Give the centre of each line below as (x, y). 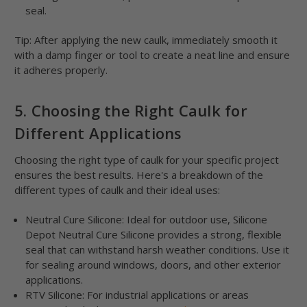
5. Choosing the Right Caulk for (131, 111)
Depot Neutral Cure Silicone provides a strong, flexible (154, 235)
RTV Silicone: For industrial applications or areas (137, 295)
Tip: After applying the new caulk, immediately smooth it (146, 40)
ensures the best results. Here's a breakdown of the (139, 175)
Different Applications (98, 133)
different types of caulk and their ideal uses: (117, 190)
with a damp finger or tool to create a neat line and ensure (152, 55)
